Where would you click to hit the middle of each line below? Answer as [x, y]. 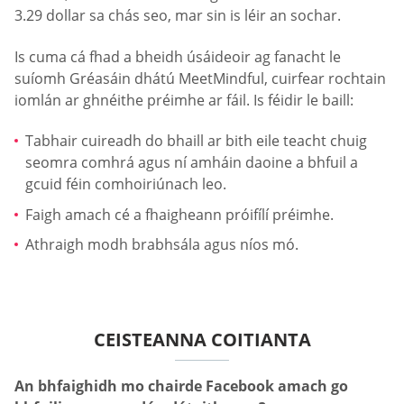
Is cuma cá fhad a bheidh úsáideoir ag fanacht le [178, 56]
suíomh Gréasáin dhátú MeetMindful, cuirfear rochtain [200, 78]
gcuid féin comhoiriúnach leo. [126, 184]
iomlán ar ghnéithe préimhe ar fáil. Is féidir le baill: [184, 100]
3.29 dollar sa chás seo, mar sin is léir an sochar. [178, 16]
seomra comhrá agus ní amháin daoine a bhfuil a [192, 163]
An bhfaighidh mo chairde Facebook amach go [181, 386]
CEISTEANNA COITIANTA [202, 339]
